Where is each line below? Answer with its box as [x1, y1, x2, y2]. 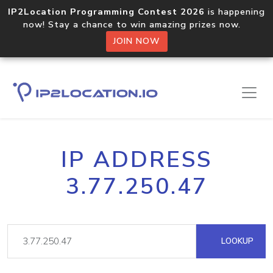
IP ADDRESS [61, 144, 212, 175]
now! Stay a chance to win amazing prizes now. [23, 18, 250, 30]
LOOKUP [219, 235, 253, 247]
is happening [205, 5, 265, 18]
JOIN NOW [113, 35, 160, 47]
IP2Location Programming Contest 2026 [8, 5, 205, 18]
